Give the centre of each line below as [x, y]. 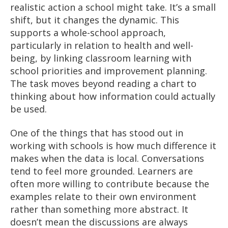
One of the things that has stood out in [97, 133]
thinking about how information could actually [113, 96]
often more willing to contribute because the [110, 184]
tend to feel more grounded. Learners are [102, 171]
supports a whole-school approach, [88, 32]
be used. [28, 109]
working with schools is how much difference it [113, 146]
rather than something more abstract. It [99, 209]
